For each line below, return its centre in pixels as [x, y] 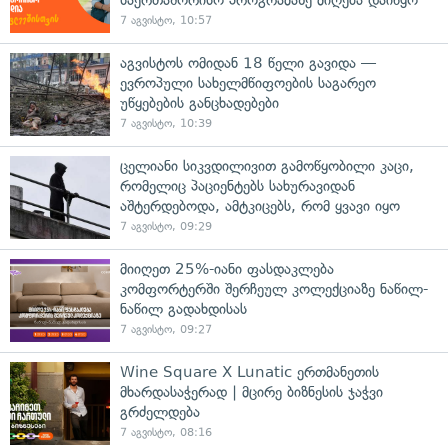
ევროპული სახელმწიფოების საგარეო [248, 82]
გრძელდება [160, 411]
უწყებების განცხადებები [199, 102]
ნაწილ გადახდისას [183, 308]
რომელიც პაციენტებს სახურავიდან [237, 185]
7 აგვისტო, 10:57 [166, 20]
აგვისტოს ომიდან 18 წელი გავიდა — [248, 62]
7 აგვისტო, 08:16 [166, 432]
